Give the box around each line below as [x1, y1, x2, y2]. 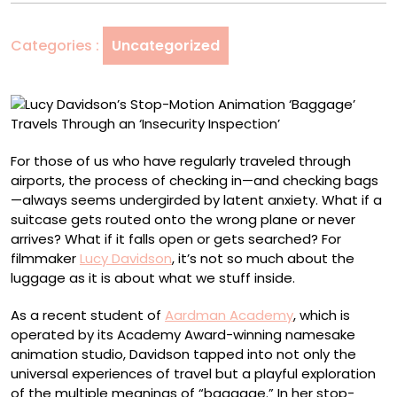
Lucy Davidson [80, 249, 172, 268]
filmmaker [11, 249, 80, 268]
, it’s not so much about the [172, 249, 354, 268]
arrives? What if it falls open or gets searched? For [11, 230, 341, 248]
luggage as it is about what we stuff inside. [11, 269, 295, 287]
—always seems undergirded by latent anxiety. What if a [11, 191, 382, 209]
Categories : [11, 35, 99, 56]
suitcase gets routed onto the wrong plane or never [11, 210, 355, 229]
